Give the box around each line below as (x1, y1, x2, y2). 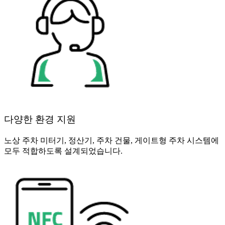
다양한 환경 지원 (4, 114, 76, 125)
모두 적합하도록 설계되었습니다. (4, 147, 123, 156)
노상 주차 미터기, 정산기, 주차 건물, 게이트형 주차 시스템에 (4, 136, 219, 145)
